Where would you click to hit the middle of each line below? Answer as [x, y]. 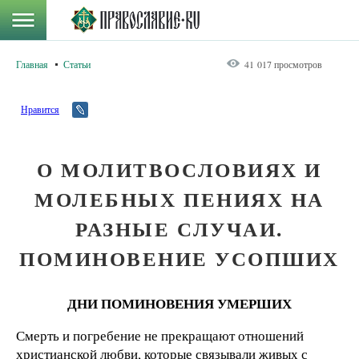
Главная [32, 64]
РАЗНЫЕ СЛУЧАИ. [179, 229]
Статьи [77, 64]
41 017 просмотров [283, 64]
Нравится [40, 109]
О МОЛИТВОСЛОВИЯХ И [179, 169]
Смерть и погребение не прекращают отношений [160, 335]
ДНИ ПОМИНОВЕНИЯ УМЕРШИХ [179, 303]
